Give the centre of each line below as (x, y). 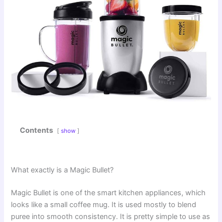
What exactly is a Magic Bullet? (62, 170)
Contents (37, 130)
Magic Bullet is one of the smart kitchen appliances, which (109, 193)
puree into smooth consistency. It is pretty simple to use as (111, 216)
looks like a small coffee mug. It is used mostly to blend (104, 204)
